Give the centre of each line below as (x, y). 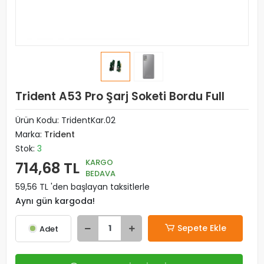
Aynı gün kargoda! (55, 201)
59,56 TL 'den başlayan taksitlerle (82, 187)
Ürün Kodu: (38, 120)
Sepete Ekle (202, 228)
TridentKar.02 (88, 120)
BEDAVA (100, 174)
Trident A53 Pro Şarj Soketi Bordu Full (120, 96)
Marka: (30, 134)
